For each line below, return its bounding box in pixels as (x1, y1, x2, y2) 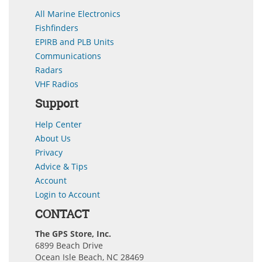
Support (35, 95, 78, 111)
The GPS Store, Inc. (35, 227, 111, 239)
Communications (35, 50, 101, 61)
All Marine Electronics (35, 8, 120, 19)
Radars (35, 64, 63, 75)
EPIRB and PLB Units (35, 36, 114, 47)
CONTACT (35, 205, 89, 222)
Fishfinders (35, 22, 78, 33)
